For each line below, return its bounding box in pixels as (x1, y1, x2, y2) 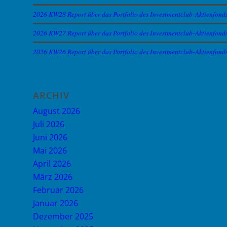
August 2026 (33, 105, 80, 117)
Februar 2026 (33, 184, 84, 196)
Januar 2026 (33, 198, 78, 209)
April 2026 (33, 158, 71, 169)
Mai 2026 (33, 145, 67, 156)
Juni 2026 (33, 132, 67, 143)
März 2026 (33, 171, 72, 182)
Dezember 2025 (33, 211, 93, 222)
